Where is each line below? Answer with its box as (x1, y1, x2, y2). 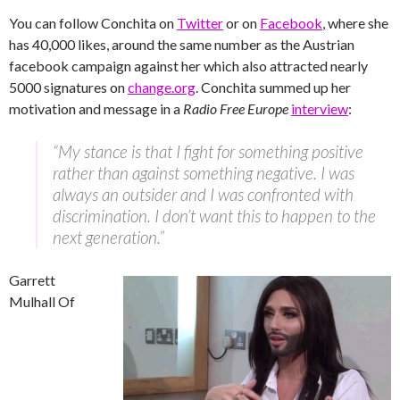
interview (291, 99, 348, 117)
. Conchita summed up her (196, 78, 351, 96)
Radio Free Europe (183, 99, 288, 117)
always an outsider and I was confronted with (53, 183, 354, 204)
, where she (322, 13, 388, 31)
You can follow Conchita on (9, 13, 177, 31)
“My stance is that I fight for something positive (53, 140, 363, 162)
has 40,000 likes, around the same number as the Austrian (9, 35, 354, 53)
